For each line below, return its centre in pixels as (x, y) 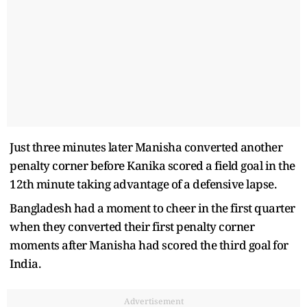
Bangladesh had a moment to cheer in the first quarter (152, 208)
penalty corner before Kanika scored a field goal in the (152, 165)
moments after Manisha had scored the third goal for (149, 245)
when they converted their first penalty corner (132, 226)
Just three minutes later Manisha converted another (146, 147)
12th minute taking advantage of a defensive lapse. (143, 184)
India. (25, 263)
